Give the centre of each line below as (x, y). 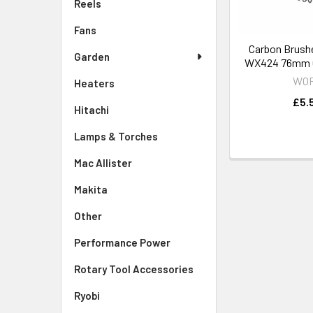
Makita (91, 189)
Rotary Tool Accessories (134, 269)
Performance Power (122, 242)
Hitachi (92, 110)
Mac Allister (103, 163)
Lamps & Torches (116, 136)
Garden (92, 57)
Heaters (94, 83)
